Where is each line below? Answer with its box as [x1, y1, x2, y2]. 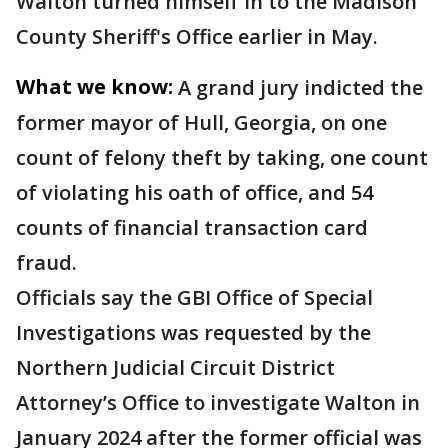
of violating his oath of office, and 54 [16, 179, 373, 207]
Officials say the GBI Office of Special [16, 284, 373, 312]
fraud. [16, 249, 77, 277]
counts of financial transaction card [16, 214, 368, 242]
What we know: [16, 73, 173, 101]
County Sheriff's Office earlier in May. [16, 23, 378, 51]
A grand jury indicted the [178, 74, 423, 102]
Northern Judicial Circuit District [16, 354, 335, 382]
